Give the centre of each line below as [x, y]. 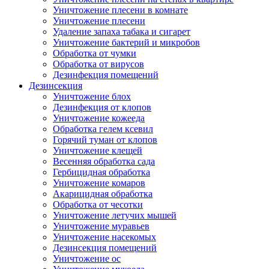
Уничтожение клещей [98, 150]
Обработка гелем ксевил [103, 129]
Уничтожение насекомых [104, 237]
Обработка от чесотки [98, 204]
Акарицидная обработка [103, 194]
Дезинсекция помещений [105, 248]
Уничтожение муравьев [101, 226]
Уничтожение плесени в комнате [120, 10]
